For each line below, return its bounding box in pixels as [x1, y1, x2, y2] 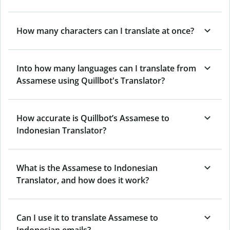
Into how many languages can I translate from [16, 62, 196, 74]
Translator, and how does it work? [16, 174, 149, 186]
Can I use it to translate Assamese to [16, 212, 158, 223]
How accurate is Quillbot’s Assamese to [16, 112, 169, 124]
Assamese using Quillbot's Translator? [16, 74, 165, 86]
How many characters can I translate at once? [16, 25, 194, 36]
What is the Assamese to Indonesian [16, 162, 158, 174]
